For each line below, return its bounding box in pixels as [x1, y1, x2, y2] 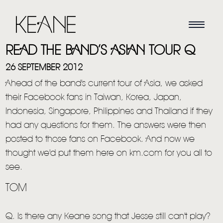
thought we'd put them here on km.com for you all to [5, 149, 213, 158]
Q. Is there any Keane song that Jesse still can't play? [5, 213, 211, 221]
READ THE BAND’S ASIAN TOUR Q [5, 45, 196, 58]
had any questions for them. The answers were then [5, 121, 207, 130]
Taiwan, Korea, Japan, [94, 94, 182, 102]
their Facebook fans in [5, 94, 95, 102]
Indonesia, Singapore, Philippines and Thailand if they [5, 108, 213, 116]
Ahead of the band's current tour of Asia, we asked [5, 80, 203, 88]
